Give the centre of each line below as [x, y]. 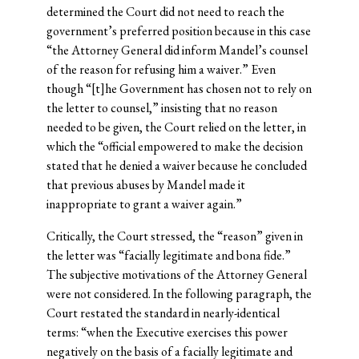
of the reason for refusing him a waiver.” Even [161, 70]
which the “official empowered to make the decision [174, 147]
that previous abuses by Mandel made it [145, 185]
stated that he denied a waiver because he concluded [176, 166]
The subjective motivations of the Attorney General [176, 275]
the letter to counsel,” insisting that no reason [161, 108]
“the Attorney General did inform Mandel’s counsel [177, 50]
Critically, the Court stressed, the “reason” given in [174, 236]
